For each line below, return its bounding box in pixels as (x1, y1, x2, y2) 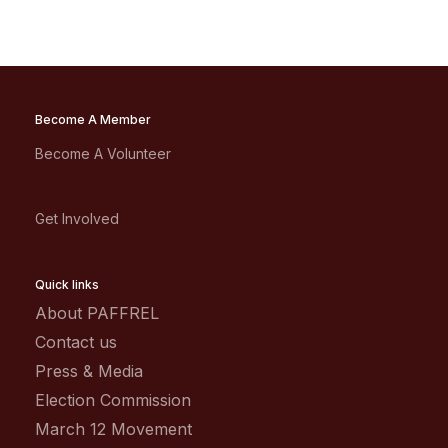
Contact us (35, 332, 117, 352)
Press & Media (35, 361, 143, 381)
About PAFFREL (35, 303, 159, 323)
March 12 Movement (35, 419, 192, 439)
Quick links (35, 277, 99, 292)
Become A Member (35, 112, 151, 127)
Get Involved (35, 210, 119, 227)
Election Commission (35, 390, 191, 410)
